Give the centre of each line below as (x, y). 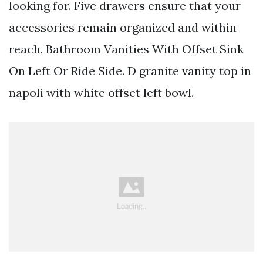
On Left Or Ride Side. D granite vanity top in (130, 70)
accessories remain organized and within (123, 27)
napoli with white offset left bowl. (101, 92)
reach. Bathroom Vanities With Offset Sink (126, 49)
